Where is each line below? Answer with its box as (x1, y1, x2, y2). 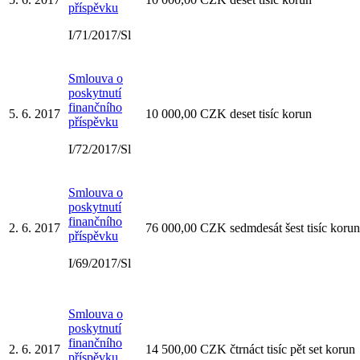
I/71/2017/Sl (68, 27, 131, 42)
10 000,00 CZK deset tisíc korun (145, 106, 312, 121)
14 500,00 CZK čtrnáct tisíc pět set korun (145, 342, 355, 356)
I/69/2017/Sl (68, 256, 131, 270)
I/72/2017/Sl (68, 141, 131, 156)
